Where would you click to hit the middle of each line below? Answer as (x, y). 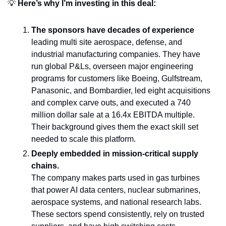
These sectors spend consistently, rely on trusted (118, 214)
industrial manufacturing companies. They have (116, 54)
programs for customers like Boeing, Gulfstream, (117, 78)
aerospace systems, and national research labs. (116, 202)
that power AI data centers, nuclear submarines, (116, 190)
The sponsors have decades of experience (113, 30)
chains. (45, 166)
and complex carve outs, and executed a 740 (111, 103)
